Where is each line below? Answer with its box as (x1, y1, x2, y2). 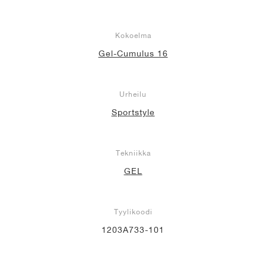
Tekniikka (115, 148, 151, 157)
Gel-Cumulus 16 (98, 48, 168, 58)
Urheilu (119, 89, 147, 99)
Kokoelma (115, 30, 151, 40)
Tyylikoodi (113, 207, 153, 216)
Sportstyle (111, 107, 155, 117)
